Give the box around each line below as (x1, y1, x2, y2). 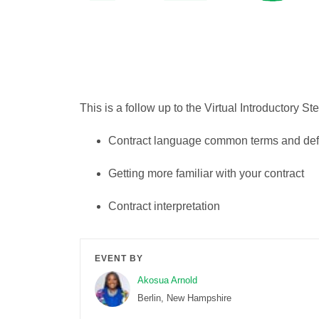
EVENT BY (95, 253, 143, 264)
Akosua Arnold (137, 275, 197, 286)
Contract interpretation (108, 200, 220, 213)
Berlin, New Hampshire (137, 293, 231, 304)
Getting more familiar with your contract (108, 167, 304, 180)
